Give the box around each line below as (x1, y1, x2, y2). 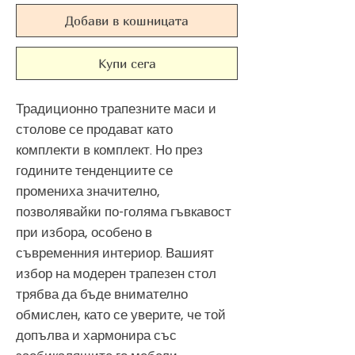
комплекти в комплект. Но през (16, 143, 203, 158)
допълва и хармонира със (16, 329, 177, 344)
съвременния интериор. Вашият (16, 246, 214, 261)
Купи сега (97, 55, 156, 72)
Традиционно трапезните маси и (16, 102, 216, 117)
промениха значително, (16, 185, 160, 200)
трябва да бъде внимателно (16, 288, 188, 303)
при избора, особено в (16, 226, 152, 241)
